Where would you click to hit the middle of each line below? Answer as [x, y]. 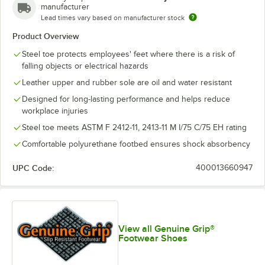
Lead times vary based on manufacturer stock [113, 18]
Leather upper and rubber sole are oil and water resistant [127, 83]
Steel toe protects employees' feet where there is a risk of [128, 54]
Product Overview [46, 36]
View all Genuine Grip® [166, 229]
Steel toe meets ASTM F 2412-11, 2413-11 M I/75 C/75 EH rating [134, 127]
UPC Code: [33, 168]
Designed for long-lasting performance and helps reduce [126, 99]
